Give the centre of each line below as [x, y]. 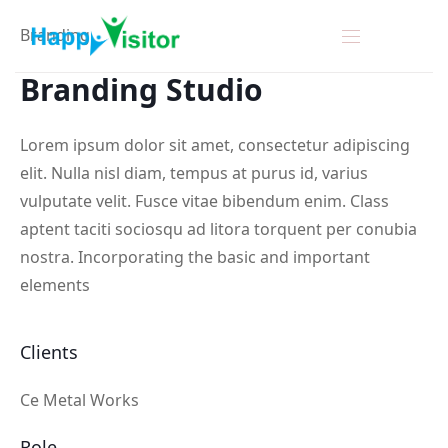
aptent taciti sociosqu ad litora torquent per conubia [218, 229]
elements [57, 285]
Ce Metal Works [79, 400]
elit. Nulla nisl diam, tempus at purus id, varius [194, 173]
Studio [214, 89]
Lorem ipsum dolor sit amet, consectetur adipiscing [215, 145]
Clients [49, 352]
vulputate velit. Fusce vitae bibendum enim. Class [204, 201]
